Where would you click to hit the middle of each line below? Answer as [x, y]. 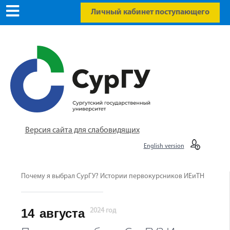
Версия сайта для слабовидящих [82, 130]
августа [62, 213]
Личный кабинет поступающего [150, 12]
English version [164, 146]
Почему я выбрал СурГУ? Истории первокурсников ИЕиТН [113, 176]
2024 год [103, 211]
